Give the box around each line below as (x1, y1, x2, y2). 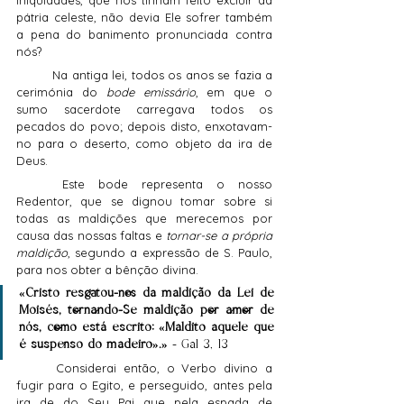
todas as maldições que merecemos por (16, 211, 272, 226)
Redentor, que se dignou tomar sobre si (16, 194, 272, 209)
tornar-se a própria (166, 228, 273, 243)
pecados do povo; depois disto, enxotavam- (16, 119, 272, 134)
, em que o (195, 85, 273, 100)
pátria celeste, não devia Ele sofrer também (16, 10, 272, 25)
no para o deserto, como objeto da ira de (16, 136, 272, 151)
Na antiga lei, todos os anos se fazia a (16, 68, 53, 83)
